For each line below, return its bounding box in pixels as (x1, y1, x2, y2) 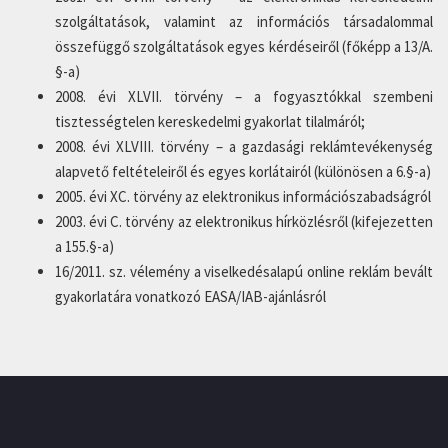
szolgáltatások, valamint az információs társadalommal (55, 12, 433, 31)
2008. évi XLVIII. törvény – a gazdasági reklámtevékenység (55, 137, 433, 156)
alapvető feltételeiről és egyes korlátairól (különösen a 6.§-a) (55, 162, 431, 181)
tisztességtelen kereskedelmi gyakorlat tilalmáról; (55, 112, 365, 131)
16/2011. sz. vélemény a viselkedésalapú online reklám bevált (55, 262, 433, 281)
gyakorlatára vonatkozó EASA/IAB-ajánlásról (55, 287, 326, 306)
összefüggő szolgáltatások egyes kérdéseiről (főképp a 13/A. (55, 37, 433, 56)
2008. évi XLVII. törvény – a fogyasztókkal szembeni (55, 87, 433, 106)
